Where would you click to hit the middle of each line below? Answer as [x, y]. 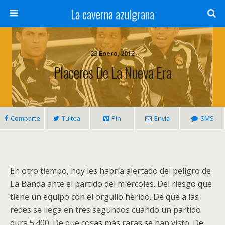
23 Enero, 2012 [113, 53]
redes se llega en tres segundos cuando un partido [105, 210]
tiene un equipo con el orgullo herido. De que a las [104, 197]
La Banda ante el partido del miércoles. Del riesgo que [111, 184]
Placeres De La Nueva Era [113, 72]
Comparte [25, 118]
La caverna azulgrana [113, 14]
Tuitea [71, 118]
